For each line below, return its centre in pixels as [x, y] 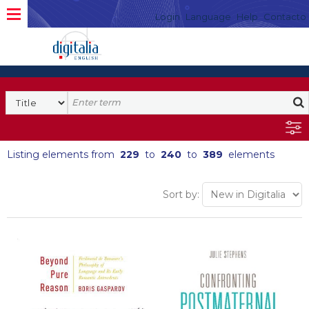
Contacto [285, 17]
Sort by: [181, 195]
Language [208, 17]
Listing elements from [63, 154]
